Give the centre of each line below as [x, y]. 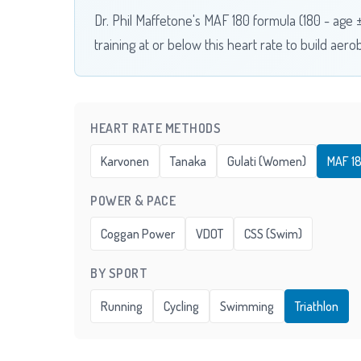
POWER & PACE [133, 200]
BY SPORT [119, 273]
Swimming [247, 306]
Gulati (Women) [267, 161]
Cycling [181, 306]
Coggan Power [138, 233]
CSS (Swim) [273, 233]
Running [122, 306]
